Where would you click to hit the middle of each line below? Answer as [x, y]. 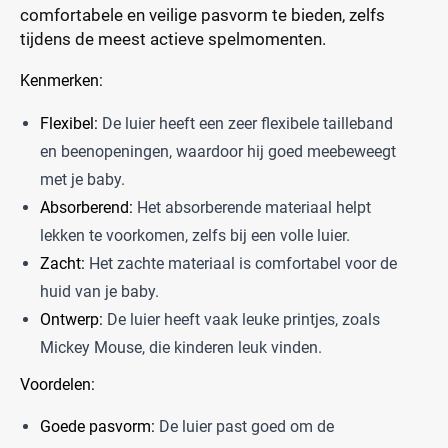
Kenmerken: [61, 80]
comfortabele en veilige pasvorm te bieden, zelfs [202, 15]
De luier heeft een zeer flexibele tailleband [245, 123]
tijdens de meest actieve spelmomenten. [173, 39]
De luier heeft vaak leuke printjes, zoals [241, 319]
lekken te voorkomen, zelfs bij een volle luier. [195, 235]
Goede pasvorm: [97, 427]
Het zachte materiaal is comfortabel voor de [241, 263]
